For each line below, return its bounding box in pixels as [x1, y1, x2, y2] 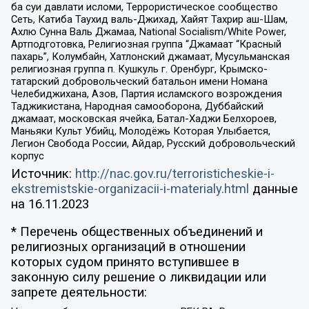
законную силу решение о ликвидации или [10, 270, 266, 286]
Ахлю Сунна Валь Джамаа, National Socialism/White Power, [10, 26, 286, 38]
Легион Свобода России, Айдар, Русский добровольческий [10, 137, 295, 150]
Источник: [10, 166, 75, 181]
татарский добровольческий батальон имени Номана [10, 75, 268, 88]
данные [248, 181, 298, 197]
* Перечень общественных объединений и [10, 224, 263, 240]
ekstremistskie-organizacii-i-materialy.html [10, 181, 249, 197]
